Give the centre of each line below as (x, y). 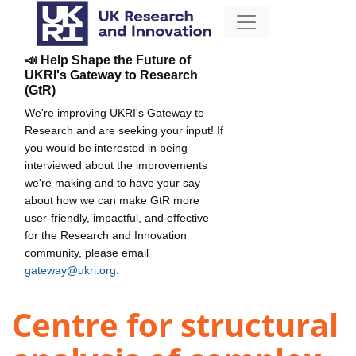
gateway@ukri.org (70, 270)
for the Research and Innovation (106, 235)
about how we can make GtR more (112, 200)
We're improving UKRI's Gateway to (114, 112)
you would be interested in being (106, 147)
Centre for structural (175, 325)
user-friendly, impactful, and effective (117, 217)
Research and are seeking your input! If (124, 130)
